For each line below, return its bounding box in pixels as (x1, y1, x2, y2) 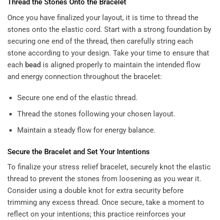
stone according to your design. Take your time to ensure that (7, 48, 209, 57)
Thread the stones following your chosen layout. (17, 110, 175, 119)
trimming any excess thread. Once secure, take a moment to (7, 198, 204, 207)
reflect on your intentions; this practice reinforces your (7, 210, 186, 219)
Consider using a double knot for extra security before (7, 186, 184, 195)
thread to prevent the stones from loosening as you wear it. (7, 174, 201, 184)
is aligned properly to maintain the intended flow (41, 60, 200, 69)
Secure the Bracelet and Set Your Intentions (7, 147, 150, 156)
